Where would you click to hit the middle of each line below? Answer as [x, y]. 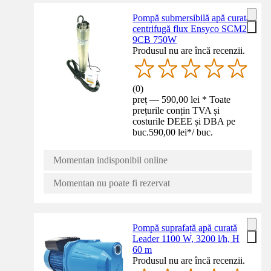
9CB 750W [155, 40]
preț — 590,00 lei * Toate [182, 100]
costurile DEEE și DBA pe [184, 122]
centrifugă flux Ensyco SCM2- [191, 29]
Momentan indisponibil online [110, 160]
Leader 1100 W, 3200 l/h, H [186, 239]
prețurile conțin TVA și [176, 111]
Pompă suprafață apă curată [185, 228]
